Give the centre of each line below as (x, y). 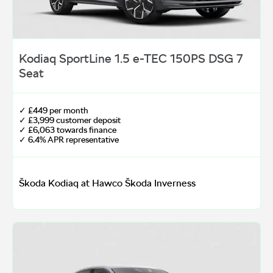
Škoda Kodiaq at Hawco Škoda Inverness (107, 183)
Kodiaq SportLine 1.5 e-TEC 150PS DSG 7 (131, 59)
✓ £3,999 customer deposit (70, 120)
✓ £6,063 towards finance (68, 130)
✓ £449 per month (54, 111)
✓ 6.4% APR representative (69, 140)
